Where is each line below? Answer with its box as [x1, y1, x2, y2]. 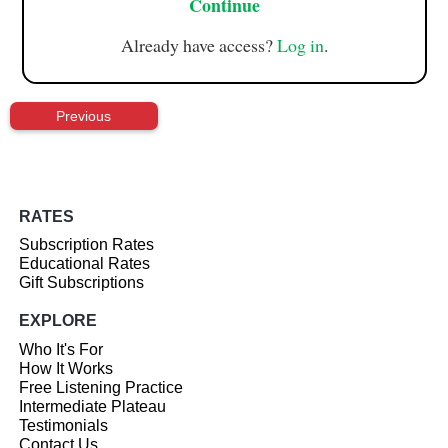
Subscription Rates [19, 236, 155, 254]
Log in [276, 33, 324, 58]
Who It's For [19, 341, 104, 359]
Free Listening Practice [19, 379, 184, 397]
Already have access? [120, 33, 277, 58]
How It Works [19, 360, 114, 378]
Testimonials [19, 417, 109, 435]
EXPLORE [19, 312, 98, 330]
